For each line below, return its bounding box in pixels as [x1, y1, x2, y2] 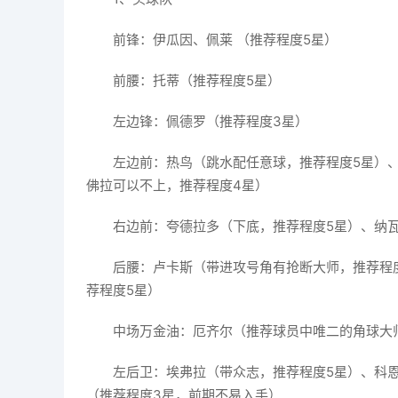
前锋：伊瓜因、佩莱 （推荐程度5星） [113, 31, 338, 48]
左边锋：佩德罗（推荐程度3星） [113, 113, 308, 130]
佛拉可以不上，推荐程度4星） [86, 177, 268, 194]
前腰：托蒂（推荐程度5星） [113, 72, 281, 89]
